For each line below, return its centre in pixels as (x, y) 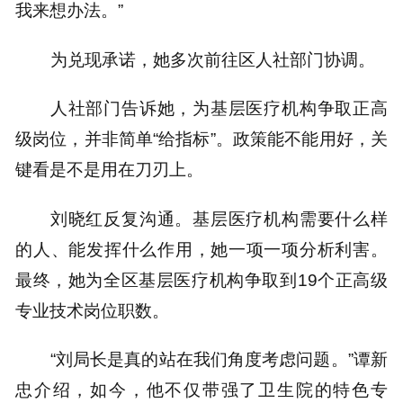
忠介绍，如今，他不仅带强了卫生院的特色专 (201, 390)
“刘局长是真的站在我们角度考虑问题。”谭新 (219, 359)
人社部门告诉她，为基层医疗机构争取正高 (219, 108)
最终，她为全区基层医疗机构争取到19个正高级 (201, 279)
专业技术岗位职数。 (93, 310)
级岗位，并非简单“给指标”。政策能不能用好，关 (201, 139)
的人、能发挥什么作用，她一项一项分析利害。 (201, 249)
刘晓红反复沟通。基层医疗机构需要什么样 (219, 218)
